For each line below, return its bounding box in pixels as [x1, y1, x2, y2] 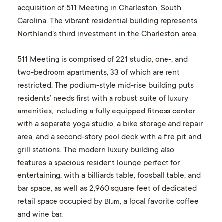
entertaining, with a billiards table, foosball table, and [17, 171, 201, 180]
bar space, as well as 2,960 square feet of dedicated [17, 184, 197, 193]
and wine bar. [17, 210, 63, 219]
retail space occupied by [17, 197, 104, 206]
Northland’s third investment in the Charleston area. [17, 30, 198, 39]
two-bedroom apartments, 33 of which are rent [17, 68, 180, 77]
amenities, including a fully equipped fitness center [17, 107, 195, 116]
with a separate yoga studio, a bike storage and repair [17, 120, 203, 129]
